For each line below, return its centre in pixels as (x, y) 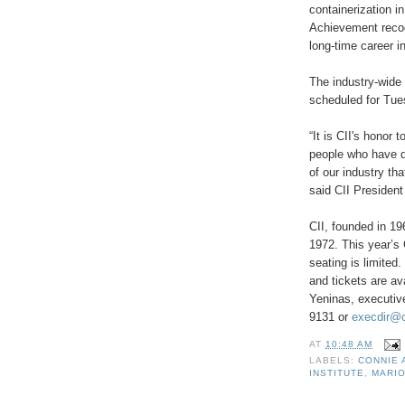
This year (366, 245)
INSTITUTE (337, 373)
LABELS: (334, 361)
